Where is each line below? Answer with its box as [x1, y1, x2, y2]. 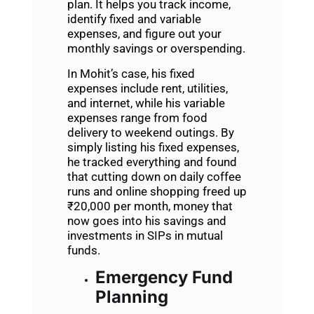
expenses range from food [67, 110, 207, 125]
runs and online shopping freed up [67, 184, 247, 198]
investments [67, 228, 132, 243]
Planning [95, 287, 172, 308]
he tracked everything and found [67, 154, 237, 169]
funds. [67, 243, 100, 257]
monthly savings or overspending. [67, 41, 245, 56]
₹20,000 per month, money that [67, 198, 233, 213]
